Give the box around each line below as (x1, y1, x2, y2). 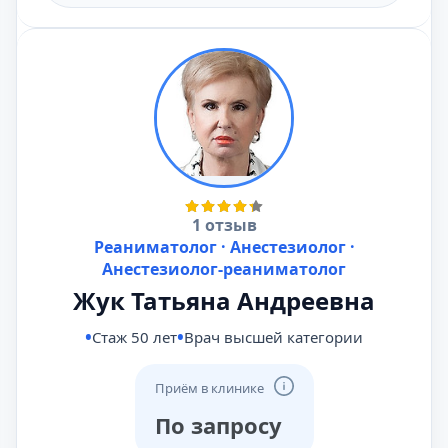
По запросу (154, 409, 282, 440)
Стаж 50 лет (92, 327, 177, 347)
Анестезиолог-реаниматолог (102, 258, 346, 280)
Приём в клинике (154, 379, 264, 397)
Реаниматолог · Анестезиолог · (93, 236, 355, 258)
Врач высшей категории (184, 327, 363, 347)
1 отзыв (191, 214, 257, 236)
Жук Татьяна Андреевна (73, 284, 375, 317)
